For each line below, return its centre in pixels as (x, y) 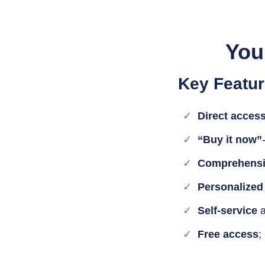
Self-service (227, 211)
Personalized (230, 187)
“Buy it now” (230, 140)
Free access (228, 235)
